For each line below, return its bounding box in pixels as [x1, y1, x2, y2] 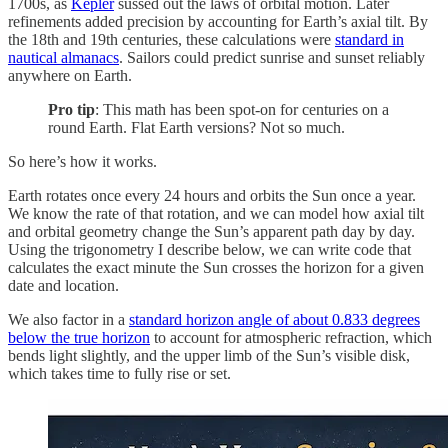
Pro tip [48, 100, 95, 118]
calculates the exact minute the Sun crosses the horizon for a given [8, 258, 424, 276]
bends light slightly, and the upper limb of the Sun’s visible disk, [8, 346, 410, 364]
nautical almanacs [8, 48, 119, 66]
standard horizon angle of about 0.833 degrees [129, 310, 420, 328]
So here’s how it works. [8, 152, 157, 170]
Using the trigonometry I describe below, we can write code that [8, 240, 411, 258]
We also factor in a [8, 310, 129, 328]
